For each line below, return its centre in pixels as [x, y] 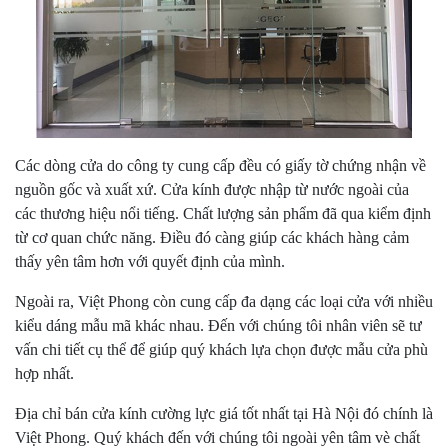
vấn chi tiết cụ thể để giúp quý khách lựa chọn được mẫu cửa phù [221, 350]
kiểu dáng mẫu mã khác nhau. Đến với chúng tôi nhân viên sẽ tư [218, 326]
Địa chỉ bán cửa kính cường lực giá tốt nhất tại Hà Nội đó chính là [224, 414]
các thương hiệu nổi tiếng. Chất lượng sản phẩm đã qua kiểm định [223, 214]
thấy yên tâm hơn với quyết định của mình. [150, 262]
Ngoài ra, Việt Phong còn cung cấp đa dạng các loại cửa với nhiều [224, 302]
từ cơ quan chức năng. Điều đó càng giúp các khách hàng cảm [212, 238]
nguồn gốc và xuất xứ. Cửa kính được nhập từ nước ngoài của [212, 190]
